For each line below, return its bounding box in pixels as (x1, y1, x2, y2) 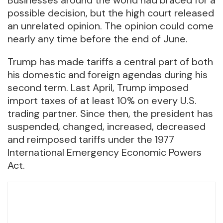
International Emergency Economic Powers (7, 145, 202, 159)
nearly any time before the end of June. (7, 32, 188, 45)
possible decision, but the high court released (7, 6, 214, 19)
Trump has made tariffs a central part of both (7, 55, 213, 68)
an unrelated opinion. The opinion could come (7, 19, 214, 32)
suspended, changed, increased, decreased (7, 119, 206, 133)
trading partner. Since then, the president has (7, 107, 213, 120)
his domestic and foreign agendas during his (7, 68, 208, 81)
